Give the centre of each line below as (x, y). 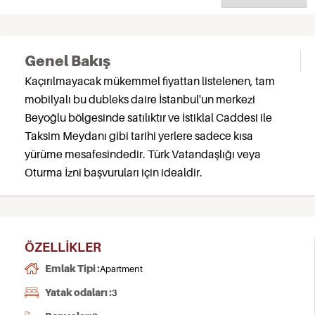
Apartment (121, 269)
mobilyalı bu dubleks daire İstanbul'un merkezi (140, 99)
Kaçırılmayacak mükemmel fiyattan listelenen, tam (150, 81)
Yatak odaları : (78, 292)
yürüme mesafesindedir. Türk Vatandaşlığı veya (143, 154)
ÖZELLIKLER (63, 247)
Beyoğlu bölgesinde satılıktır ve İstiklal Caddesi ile (148, 117)
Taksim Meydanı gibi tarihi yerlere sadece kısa (139, 136)
